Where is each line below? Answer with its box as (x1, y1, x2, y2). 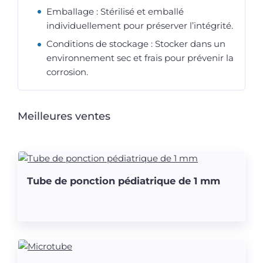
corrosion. (46, 66, 88, 77)
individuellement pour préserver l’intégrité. (46, 19, 233, 31)
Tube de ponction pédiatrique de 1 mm (27, 175, 220, 187)
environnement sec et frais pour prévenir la (46, 52, 234, 63)
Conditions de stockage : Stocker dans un (46, 38, 225, 49)
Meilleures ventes (18, 110, 110, 123)
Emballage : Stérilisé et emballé (46, 5, 184, 17)
